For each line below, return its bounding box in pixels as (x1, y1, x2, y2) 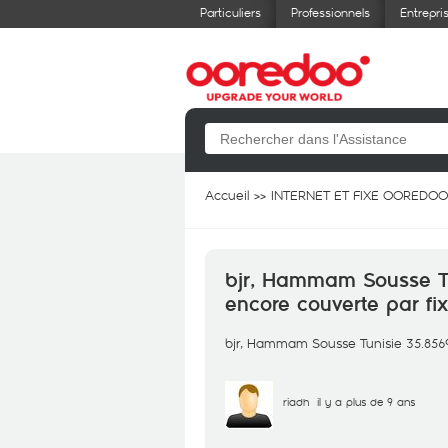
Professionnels (291, 4, 370, 20)
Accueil (205, 186, 249, 204)
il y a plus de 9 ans (317, 394, 415, 409)
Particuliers (200, 4, 261, 20)
